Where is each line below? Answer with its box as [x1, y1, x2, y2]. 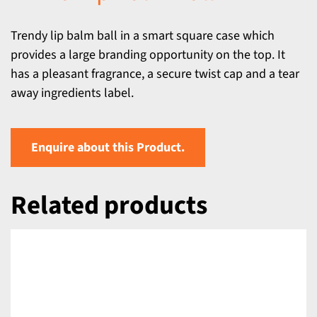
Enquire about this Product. [31, 139, 185, 156]
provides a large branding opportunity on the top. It [11, 46, 285, 64]
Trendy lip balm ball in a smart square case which [11, 27, 275, 45]
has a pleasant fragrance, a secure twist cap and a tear [11, 65, 299, 83]
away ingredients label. [11, 84, 134, 102]
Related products [11, 187, 207, 224]
